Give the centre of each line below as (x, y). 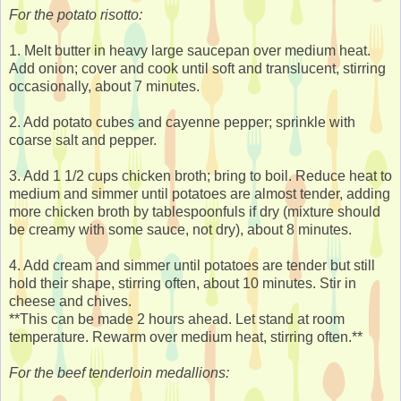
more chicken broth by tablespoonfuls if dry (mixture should (195, 211)
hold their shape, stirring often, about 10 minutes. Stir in (183, 283)
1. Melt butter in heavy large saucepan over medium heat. (190, 50)
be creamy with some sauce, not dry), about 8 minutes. (180, 229)
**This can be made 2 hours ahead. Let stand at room (177, 319)
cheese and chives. (70, 301)
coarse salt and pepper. (83, 140)
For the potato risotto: (76, 14)
